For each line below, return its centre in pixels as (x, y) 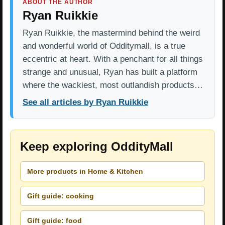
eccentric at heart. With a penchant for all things (113, 59)
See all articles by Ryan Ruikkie (85, 102)
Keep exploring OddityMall (97, 147)
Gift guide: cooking (61, 196)
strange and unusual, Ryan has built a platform (110, 72)
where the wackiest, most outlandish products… (113, 85)
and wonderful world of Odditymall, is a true (104, 46)
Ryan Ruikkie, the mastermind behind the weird (111, 33)
